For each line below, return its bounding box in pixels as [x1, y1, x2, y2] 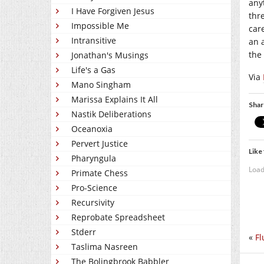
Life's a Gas [71, 64, 115, 76]
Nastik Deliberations [71, 108, 151, 120]
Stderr [71, 226, 96, 238]
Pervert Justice [71, 138, 128, 150]
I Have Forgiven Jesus [71, 5, 154, 17]
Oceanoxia [71, 123, 113, 135]
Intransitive [71, 35, 116, 47]
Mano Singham [71, 79, 131, 91]
